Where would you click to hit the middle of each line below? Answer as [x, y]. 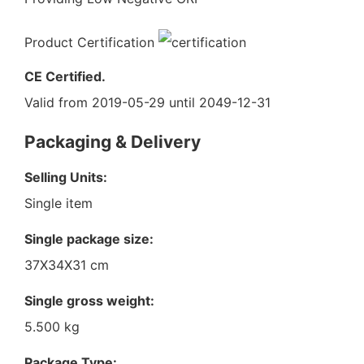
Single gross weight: [89, 300]
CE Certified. [65, 76]
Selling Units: [66, 177]
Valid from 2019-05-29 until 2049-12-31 [147, 102]
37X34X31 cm [67, 264]
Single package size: [91, 238]
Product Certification [91, 42]
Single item [58, 203]
